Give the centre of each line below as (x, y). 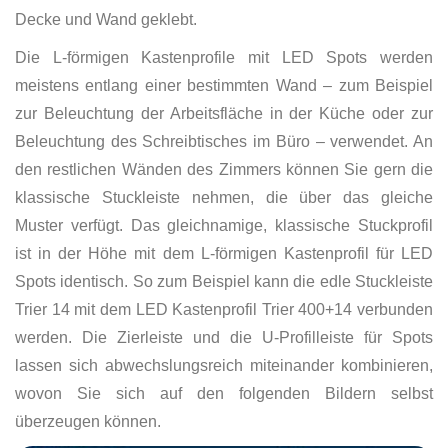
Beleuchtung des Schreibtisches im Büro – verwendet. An (224, 141)
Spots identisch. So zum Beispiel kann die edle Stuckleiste (224, 281)
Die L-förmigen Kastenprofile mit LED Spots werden (224, 57)
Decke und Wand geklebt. (106, 19)
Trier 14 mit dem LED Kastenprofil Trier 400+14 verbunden (224, 309)
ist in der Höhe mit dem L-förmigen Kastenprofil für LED (224, 253)
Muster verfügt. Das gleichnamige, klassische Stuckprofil (224, 225)
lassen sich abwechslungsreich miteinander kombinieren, (224, 365)
